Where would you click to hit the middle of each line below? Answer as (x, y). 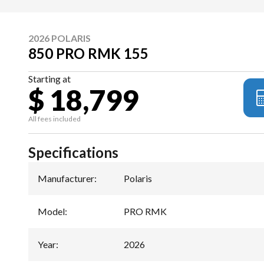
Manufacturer (66, 178)
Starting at (49, 78)
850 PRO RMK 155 (88, 53)
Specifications (73, 152)
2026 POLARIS (60, 38)
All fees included (55, 118)
